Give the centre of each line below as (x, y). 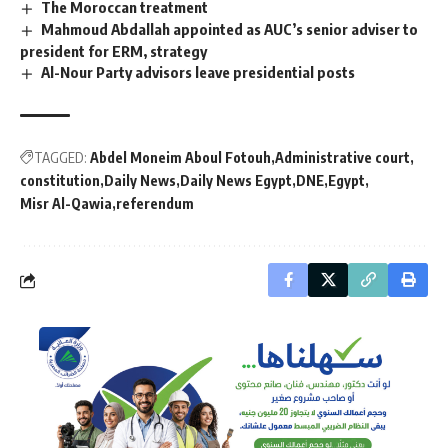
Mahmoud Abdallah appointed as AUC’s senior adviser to (230, 29)
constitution (60, 181)
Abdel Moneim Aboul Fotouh (180, 158)
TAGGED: (60, 158)
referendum (155, 204)
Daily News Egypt (236, 181)
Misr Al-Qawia (66, 204)
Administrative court (342, 158)
